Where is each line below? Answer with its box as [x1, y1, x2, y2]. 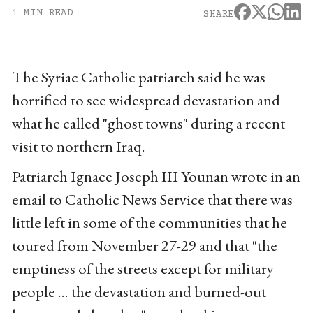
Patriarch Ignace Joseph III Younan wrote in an [11, 166, 300, 187]
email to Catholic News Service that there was [11, 189, 293, 210]
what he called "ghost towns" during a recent [11, 112, 285, 134]
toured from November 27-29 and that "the [11, 235, 277, 256]
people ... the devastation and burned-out [11, 281, 266, 303]
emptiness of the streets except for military [11, 258, 274, 279]
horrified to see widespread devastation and [11, 89, 280, 111]
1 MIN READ [11, 8, 73, 20]
